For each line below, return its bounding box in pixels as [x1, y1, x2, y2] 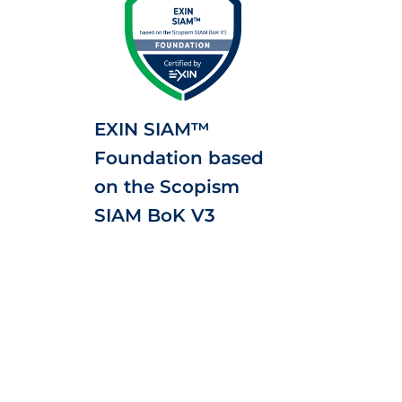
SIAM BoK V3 [94, 205, 215, 226]
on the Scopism [94, 176, 240, 197]
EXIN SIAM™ [94, 118, 210, 140]
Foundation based [94, 147, 264, 169]
